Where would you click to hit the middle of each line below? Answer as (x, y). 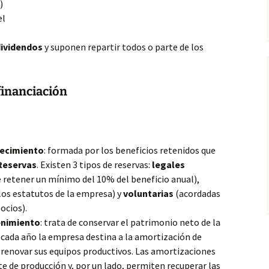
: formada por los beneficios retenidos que (130, 150)
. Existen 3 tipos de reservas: (94, 165)
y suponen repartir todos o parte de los (123, 47)
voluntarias (148, 193)
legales (168, 165)
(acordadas (197, 193)
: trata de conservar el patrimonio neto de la (130, 222)
